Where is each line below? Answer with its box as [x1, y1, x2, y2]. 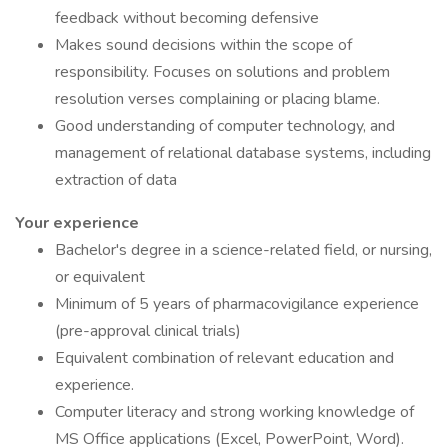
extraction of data [55, 169, 177, 191]
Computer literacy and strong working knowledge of [55, 401, 414, 423]
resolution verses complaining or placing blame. [55, 88, 380, 110]
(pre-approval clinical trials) [55, 320, 241, 342]
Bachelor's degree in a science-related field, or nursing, [55, 239, 432, 261]
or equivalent [55, 266, 145, 288]
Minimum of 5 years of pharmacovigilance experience [55, 293, 419, 315]
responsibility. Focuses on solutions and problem [55, 61, 390, 83]
